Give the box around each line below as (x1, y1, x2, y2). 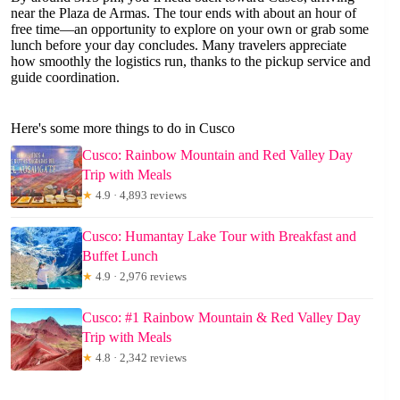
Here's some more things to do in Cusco (11, 121, 235, 137)
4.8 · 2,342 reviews (93, 351, 187, 365)
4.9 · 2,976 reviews (93, 270, 187, 284)
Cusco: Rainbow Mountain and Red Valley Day (82, 147, 353, 163)
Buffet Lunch (82, 248, 158, 264)
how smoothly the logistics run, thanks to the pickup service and (11, 54, 371, 70)
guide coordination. (11, 70, 120, 86)
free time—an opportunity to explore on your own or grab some (11, 21, 369, 37)
